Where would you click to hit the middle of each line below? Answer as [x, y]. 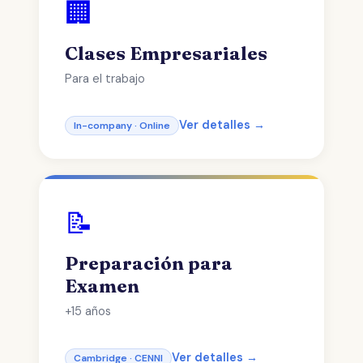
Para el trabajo [105, 79]
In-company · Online [122, 126]
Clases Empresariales [166, 53]
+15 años [88, 311]
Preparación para [149, 263]
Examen [102, 286]
